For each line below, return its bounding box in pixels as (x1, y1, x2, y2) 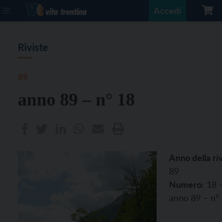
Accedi (154, 5, 181, 16)
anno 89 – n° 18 (18, 90, 135, 110)
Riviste (18, 41, 48, 53)
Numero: (169, 179, 204, 190)
